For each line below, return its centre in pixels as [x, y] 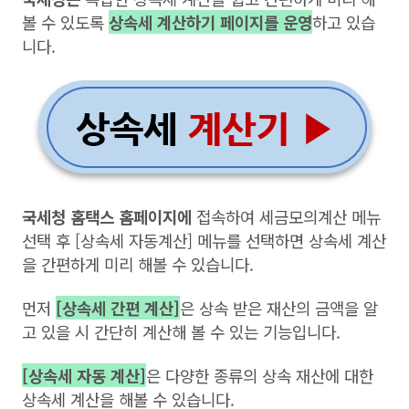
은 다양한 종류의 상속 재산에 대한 [260, 376]
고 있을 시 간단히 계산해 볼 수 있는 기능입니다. [181, 332]
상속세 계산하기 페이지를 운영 [210, 22]
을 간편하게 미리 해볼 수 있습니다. [138, 264]
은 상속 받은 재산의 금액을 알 [279, 308]
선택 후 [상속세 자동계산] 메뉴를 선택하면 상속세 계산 [204, 241]
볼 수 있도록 [65, 22]
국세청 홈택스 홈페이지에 [107, 217]
